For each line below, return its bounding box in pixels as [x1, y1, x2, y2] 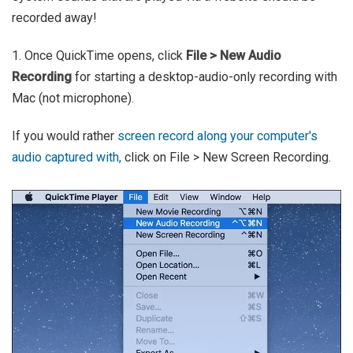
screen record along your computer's [117, 128, 318, 144]
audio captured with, [12, 150, 121, 165]
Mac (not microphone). [12, 91, 134, 106]
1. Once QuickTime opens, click [12, 48, 186, 64]
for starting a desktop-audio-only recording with [72, 69, 337, 85]
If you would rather [12, 128, 117, 144]
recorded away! [12, 10, 97, 26]
